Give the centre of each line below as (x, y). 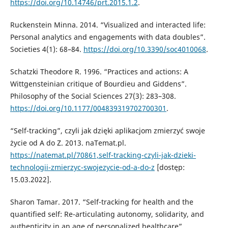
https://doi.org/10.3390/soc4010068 (145, 49)
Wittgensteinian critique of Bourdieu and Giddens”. (98, 84)
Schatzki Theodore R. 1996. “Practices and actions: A (99, 72)
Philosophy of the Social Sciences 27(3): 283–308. (93, 96)
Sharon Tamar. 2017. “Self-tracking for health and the (102, 202)
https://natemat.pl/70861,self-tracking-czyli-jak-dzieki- (103, 155)
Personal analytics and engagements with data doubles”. (108, 37)
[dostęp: (169, 167)
